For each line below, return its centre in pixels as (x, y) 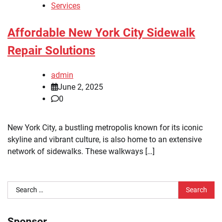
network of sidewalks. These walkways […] (81, 152)
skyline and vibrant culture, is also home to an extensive (105, 140)
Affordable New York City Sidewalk (101, 33)
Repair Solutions (51, 51)
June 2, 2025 (81, 87)
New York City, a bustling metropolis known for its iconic (105, 128)
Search (19, 187)
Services (66, 6)
